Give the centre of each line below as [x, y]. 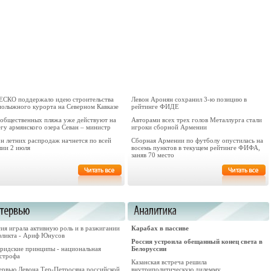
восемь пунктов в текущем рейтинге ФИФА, [196, 148]
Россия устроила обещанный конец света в [197, 241]
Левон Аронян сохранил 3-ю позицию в [189, 99]
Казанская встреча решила [169, 262]
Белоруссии [149, 249]
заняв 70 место [153, 155]
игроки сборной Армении [169, 127]
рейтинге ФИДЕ [155, 106]
